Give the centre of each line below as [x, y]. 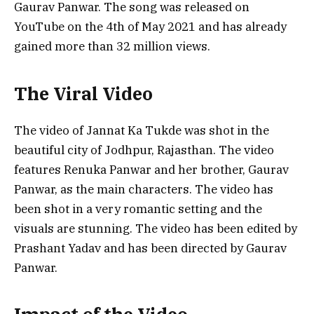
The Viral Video [83, 93]
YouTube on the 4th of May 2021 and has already [150, 27]
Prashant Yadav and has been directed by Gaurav [150, 248]
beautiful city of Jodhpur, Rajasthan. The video [144, 150]
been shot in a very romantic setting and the [138, 209]
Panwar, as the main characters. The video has [144, 189]
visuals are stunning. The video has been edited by [156, 228]
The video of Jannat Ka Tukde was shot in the [142, 130]
